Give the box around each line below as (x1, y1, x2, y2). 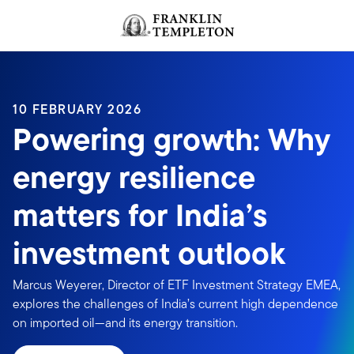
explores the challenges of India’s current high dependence (13, 295, 338, 313)
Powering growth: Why (13, 116, 330, 163)
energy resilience (13, 154, 255, 201)
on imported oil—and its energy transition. (13, 314, 238, 332)
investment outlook (13, 230, 285, 277)
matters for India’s (13, 192, 267, 239)
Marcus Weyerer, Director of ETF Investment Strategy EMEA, (13, 276, 341, 294)
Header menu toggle (13, 8, 127, 21)
